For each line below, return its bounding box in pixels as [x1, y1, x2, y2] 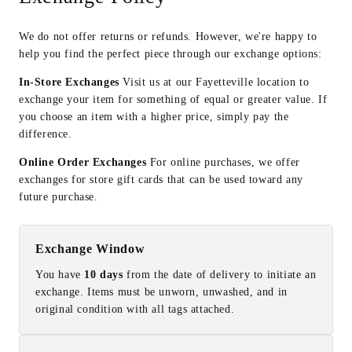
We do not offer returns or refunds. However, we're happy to [19, 31, 317, 42]
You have [35, 269, 85, 280]
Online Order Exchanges [19, 156, 147, 168]
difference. [19, 128, 72, 140]
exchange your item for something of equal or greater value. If [19, 93, 328, 105]
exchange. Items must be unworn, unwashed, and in [35, 286, 288, 298]
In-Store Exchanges [19, 76, 119, 88]
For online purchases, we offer [146, 156, 300, 168]
